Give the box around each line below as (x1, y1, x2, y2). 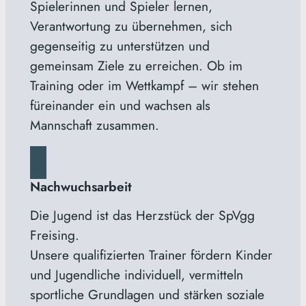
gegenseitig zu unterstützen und (29, 36, 210, 55)
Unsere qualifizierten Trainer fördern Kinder (29, 245, 273, 264)
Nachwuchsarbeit (29, 176, 132, 196)
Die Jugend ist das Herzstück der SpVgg (29, 205, 255, 225)
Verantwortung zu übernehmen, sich (29, 16, 232, 36)
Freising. (29, 225, 79, 245)
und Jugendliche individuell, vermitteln (29, 264, 243, 284)
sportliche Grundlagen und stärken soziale (29, 284, 264, 304)
